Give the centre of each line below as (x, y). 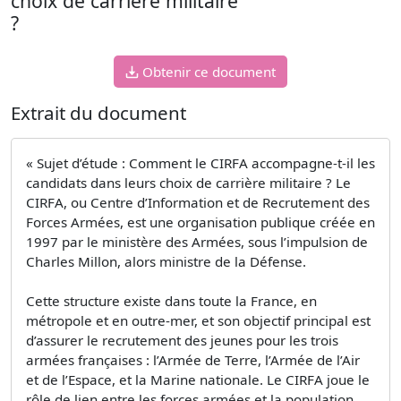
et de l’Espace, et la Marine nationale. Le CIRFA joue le (198, 379)
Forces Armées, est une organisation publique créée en (200, 222)
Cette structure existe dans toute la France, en (171, 300)
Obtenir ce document (209, 71)
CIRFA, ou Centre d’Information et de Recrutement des (198, 202)
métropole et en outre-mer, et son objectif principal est (198, 320)
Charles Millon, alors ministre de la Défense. (166, 261)
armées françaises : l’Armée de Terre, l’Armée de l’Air (193, 359)
